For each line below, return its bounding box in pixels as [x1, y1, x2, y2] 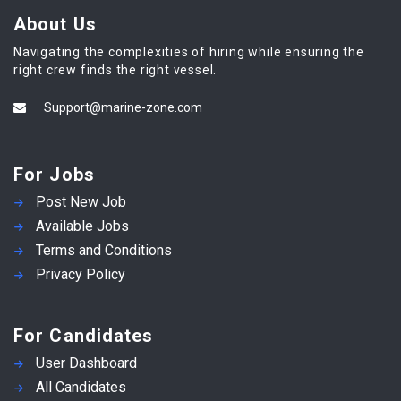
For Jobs [13, 163, 95, 185]
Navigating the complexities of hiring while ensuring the [13, 44, 364, 59]
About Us [13, 13, 97, 35]
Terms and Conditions [36, 241, 172, 259]
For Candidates [13, 324, 154, 346]
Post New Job [36, 192, 126, 210]
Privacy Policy [36, 265, 125, 283]
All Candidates [36, 378, 126, 396]
